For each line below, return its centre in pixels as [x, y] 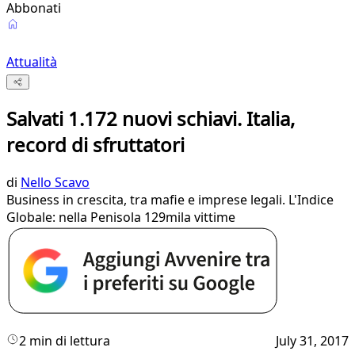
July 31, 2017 [312, 341]
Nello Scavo [55, 183]
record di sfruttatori [95, 145]
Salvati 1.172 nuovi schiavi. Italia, [151, 119]
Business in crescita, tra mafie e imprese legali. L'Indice [170, 200]
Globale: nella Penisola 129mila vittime [121, 218]
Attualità [32, 62]
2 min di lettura [65, 341]
